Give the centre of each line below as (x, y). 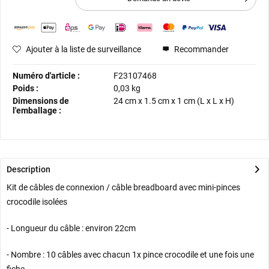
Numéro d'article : (46, 76)
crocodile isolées (37, 202)
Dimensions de (41, 101)
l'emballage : (37, 111)
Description (29, 170)
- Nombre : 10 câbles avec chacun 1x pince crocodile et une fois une (130, 255)
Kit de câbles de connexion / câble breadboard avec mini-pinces (123, 188)
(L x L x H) (215, 101)
